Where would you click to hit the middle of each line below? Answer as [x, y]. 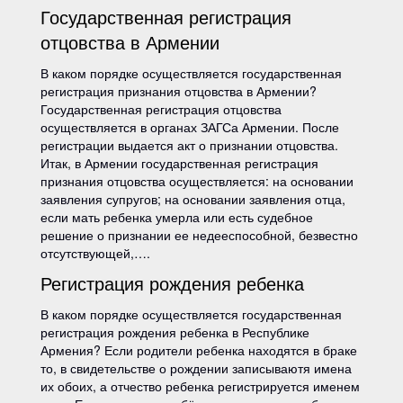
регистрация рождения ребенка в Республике [175, 332]
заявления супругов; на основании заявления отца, [193, 199]
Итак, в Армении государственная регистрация [179, 163]
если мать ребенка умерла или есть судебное [177, 217]
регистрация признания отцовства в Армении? [179, 91]
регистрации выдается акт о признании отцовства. [189, 145]
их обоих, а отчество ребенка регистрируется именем [200, 386]
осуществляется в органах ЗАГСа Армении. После [190, 127]
